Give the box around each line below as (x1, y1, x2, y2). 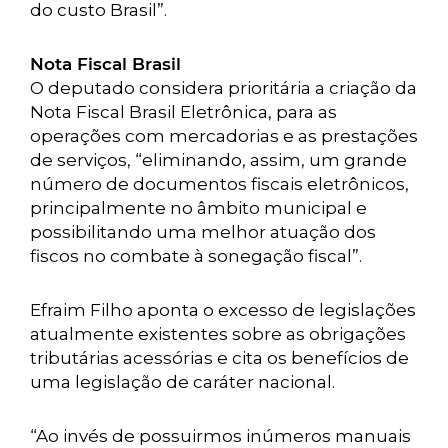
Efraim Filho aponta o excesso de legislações (30, 300, 416, 320)
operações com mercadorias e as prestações (30, 126, 418, 146)
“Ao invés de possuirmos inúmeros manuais (30, 426, 411, 446)
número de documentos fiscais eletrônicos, (30, 174, 409, 194)
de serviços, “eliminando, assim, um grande (30, 150, 407, 170)
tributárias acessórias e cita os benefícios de (30, 348, 409, 368)
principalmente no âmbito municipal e (30, 198, 367, 218)
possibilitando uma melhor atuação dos (30, 222, 376, 242)
